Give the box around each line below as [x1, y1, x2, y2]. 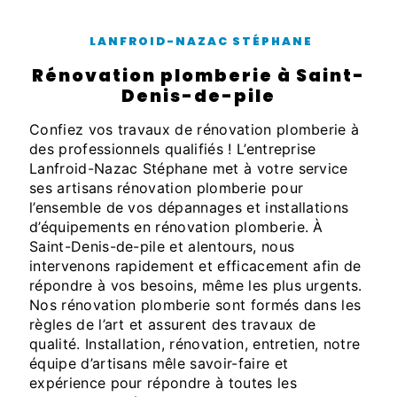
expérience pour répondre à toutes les [29, 374, 297, 393]
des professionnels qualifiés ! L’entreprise [29, 140, 316, 159]
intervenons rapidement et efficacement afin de [29, 257, 362, 276]
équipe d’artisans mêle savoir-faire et [29, 354, 289, 373]
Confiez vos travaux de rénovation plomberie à [29, 121, 41, 139]
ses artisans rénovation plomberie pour [29, 179, 304, 198]
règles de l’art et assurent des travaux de [29, 315, 316, 334]
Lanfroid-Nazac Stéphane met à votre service [29, 160, 348, 178]
